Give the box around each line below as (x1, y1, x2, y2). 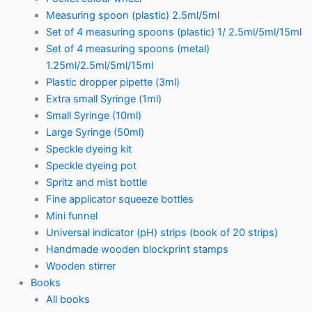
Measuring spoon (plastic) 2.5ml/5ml (45, 8, 219, 22)
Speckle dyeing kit (45, 142, 132, 155)
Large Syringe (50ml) (45, 125, 144, 139)
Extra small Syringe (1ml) (45, 92, 162, 105)
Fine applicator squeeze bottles (45, 192, 194, 205)
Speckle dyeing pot (45, 159, 136, 172)
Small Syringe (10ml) (45, 109, 141, 122)
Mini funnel (45, 209, 97, 222)
